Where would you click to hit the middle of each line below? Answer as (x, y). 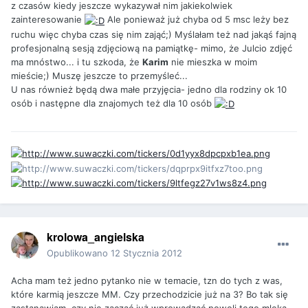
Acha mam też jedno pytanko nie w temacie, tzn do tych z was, (147, 281)
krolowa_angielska (96, 237)
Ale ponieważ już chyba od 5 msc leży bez (197, 20)
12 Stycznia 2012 (146, 253)
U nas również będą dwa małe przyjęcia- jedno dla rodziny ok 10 (149, 89)
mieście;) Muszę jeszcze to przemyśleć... (99, 75)
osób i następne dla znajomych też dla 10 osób (113, 103)
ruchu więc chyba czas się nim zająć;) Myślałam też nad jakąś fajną (154, 34)
